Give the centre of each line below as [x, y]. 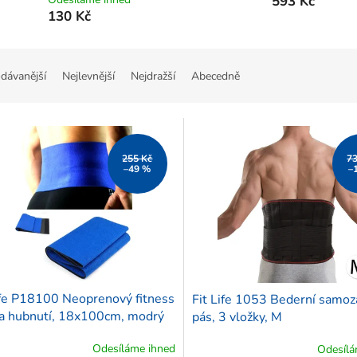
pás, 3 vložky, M [237, 317]
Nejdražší [153, 76]
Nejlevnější [88, 76]
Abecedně [216, 76]
